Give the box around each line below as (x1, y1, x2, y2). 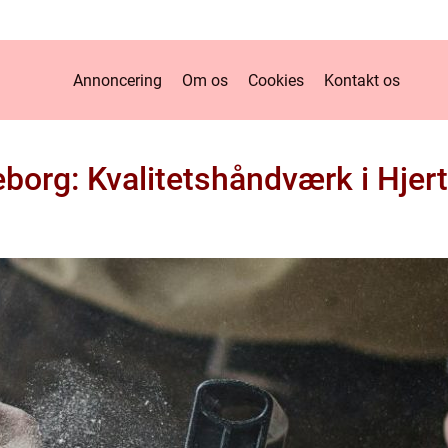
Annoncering (72, 70, 162, 90)
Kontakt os (323, 70, 400, 90)
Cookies (247, 70, 304, 90)
